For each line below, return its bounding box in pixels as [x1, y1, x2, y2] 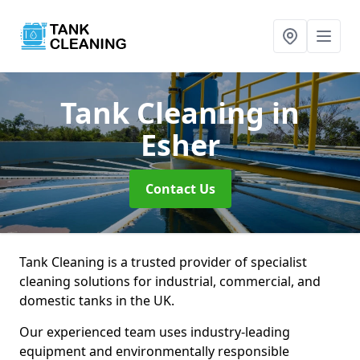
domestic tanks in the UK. [19, 292, 174, 309]
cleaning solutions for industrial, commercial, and [19, 272, 321, 290]
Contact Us [145, 180, 215, 198]
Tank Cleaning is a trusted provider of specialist [19, 253, 307, 271]
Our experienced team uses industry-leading [19, 323, 290, 341]
